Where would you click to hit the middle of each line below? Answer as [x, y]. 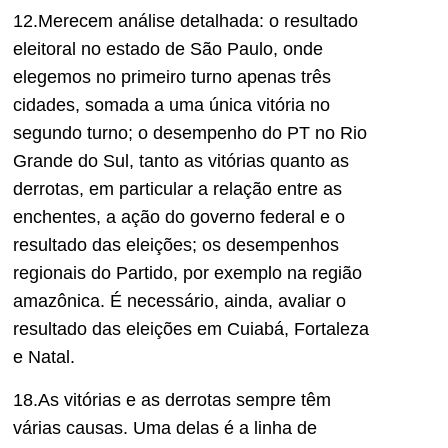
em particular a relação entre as [215, 189]
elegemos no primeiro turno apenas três [172, 77]
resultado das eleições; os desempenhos [176, 245]
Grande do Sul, [76, 161]
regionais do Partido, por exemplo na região [187, 273]
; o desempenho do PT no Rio [247, 133]
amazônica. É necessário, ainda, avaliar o [179, 301]
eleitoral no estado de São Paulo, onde [168, 49]
